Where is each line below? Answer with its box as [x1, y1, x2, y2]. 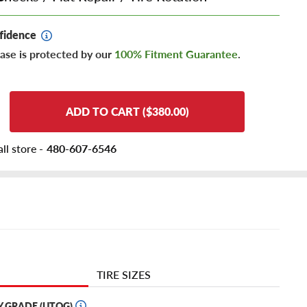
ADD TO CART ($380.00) [65, 103, 189, 120]
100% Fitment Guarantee [114, 46, 238, 62]
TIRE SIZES [96, 267, 151, 283]
